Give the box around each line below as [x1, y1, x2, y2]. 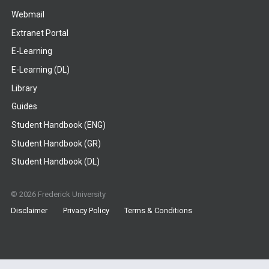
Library [11, 83, 37, 93]
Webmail [11, 10, 44, 20]
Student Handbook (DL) [11, 157, 100, 167]
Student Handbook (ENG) [11, 119, 106, 130]
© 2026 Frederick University [11, 189, 106, 199]
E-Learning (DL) [11, 65, 70, 75]
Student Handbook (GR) [11, 138, 101, 148]
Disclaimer [11, 206, 48, 216]
